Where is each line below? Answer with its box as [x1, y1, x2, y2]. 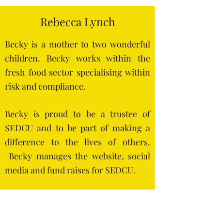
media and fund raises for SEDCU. [5, 164, 138, 176]
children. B [5, 52, 52, 64]
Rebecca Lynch [40, 14, 115, 29]
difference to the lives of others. [5, 136, 150, 148]
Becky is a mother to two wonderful [5, 38, 150, 50]
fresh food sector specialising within [5, 66, 150, 78]
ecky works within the [51, 52, 150, 64]
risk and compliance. [5, 80, 86, 92]
